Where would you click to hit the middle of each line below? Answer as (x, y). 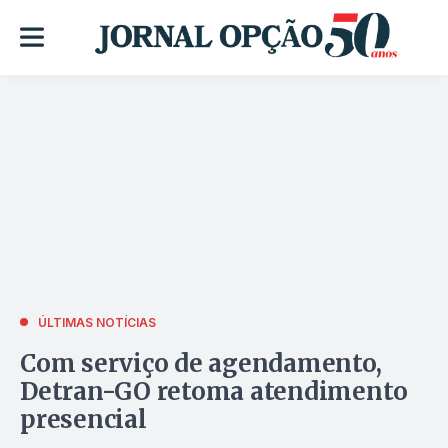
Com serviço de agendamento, (201, 363)
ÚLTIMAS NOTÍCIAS (97, 322)
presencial (83, 419)
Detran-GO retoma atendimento (214, 391)
